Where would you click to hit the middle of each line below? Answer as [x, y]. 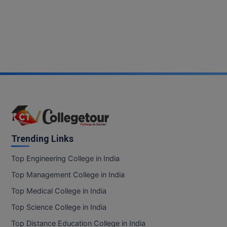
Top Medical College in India [59, 191]
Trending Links [42, 139]
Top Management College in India [68, 175]
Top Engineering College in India [65, 159]
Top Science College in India [59, 207]
